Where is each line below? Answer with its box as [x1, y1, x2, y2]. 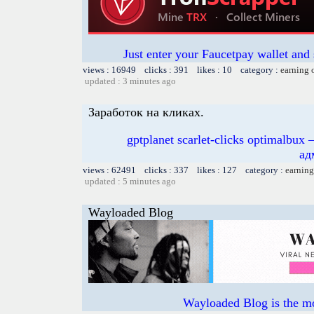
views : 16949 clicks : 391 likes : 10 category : [83, 64, 280, 75]
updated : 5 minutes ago [85, 175, 176, 186]
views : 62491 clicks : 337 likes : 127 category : [83, 164, 285, 175]
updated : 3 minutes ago [85, 75, 176, 86]
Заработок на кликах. [88, 104, 204, 119]
